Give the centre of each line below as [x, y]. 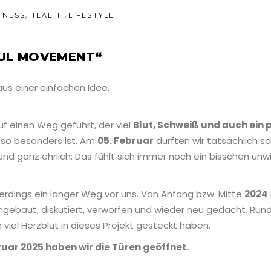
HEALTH [47, 15]
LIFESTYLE [91, 15]
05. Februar [126, 141]
